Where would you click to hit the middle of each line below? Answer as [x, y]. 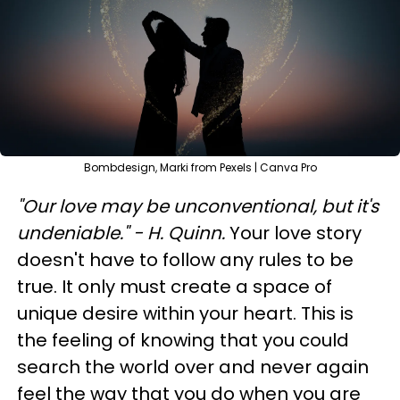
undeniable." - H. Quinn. [123, 233]
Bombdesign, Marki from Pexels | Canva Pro [200, 167]
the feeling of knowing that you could [183, 340]
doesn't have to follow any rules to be [185, 260]
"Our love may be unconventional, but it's [198, 206]
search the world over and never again [193, 367]
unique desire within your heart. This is [185, 313]
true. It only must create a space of [175, 287]
